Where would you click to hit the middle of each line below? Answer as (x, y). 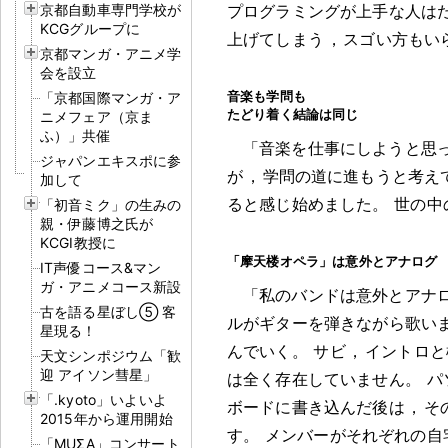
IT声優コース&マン (101, 267)
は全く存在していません (316, 378)
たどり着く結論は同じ (293, 113)
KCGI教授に (78, 242)
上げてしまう (275, 38)
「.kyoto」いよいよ (103, 399)
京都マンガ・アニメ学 (111, 53)
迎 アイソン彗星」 (99, 374)
